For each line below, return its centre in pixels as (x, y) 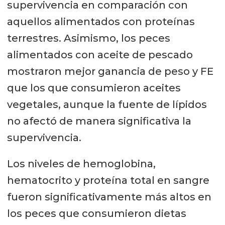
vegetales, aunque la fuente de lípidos (107, 104)
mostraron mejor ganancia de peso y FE (110, 71)
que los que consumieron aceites (94, 88)
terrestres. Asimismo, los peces (88, 38)
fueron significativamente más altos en (109, 197)
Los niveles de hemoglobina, (81, 164)
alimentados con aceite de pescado (100, 54)
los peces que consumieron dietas (96, 214)
